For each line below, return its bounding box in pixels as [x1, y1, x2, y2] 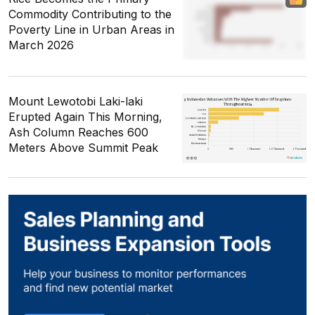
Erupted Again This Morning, [8, 109, 162, 124]
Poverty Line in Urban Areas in [8, 22, 174, 37]
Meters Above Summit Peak [8, 140, 158, 155]
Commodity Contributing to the [8, 6, 172, 21]
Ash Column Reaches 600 [8, 124, 148, 139]
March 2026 [8, 37, 74, 52]
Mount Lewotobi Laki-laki [8, 94, 143, 108]
